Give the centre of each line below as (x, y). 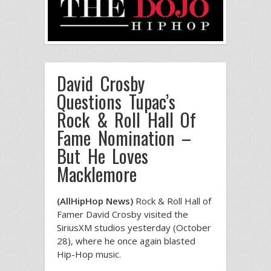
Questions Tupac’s (116, 102)
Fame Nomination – (124, 138)
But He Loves (103, 156)
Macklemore (97, 174)
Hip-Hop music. (89, 254)
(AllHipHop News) (95, 201)
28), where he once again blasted (126, 241)
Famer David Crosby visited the (122, 214)
